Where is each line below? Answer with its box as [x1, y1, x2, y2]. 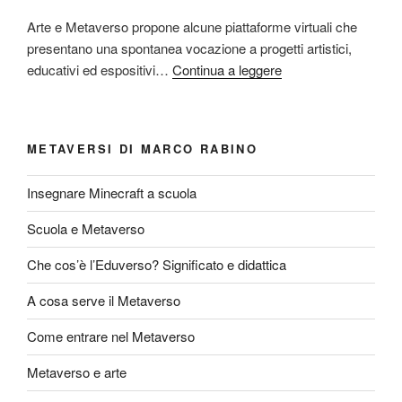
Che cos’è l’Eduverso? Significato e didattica [27, 255, 286, 275]
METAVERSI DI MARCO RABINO [27, 140, 258, 158]
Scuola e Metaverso [27, 219, 144, 239]
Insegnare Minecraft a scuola [27, 183, 197, 203]
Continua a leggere [172, 59, 282, 79]
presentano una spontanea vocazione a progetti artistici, [27, 38, 352, 57]
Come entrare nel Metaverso [27, 327, 195, 346]
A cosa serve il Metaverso [27, 291, 180, 310]
